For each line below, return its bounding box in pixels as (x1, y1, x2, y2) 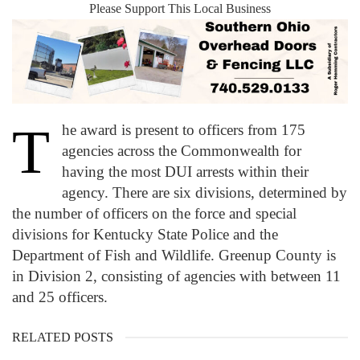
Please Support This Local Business (89, 2, 271, 16)
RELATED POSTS (12, 330, 113, 345)
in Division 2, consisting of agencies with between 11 (12, 268, 341, 285)
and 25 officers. (12, 288, 108, 306)
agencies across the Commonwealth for (62, 142, 302, 160)
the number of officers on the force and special (12, 205, 297, 223)
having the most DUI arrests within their (62, 163, 309, 181)
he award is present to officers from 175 (62, 121, 306, 139)
